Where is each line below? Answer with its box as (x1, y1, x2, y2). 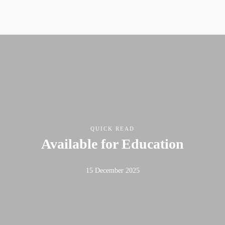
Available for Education (41, 136, 184, 152)
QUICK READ (90, 126, 135, 132)
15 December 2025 (85, 167, 140, 174)
